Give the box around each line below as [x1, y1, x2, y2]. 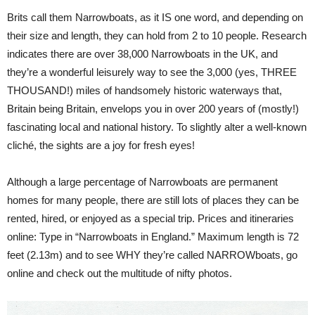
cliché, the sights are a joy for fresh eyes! [7, 139, 195, 151]
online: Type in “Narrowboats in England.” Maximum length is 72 [7, 230, 299, 243]
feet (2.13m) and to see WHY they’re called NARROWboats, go [7, 248, 297, 261]
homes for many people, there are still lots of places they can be [7, 193, 299, 206]
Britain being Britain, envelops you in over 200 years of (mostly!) [7, 102, 299, 115]
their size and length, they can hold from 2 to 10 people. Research [7, 29, 307, 41]
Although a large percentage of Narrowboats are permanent [7, 175, 278, 188]
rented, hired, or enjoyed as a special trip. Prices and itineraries [7, 212, 294, 224]
